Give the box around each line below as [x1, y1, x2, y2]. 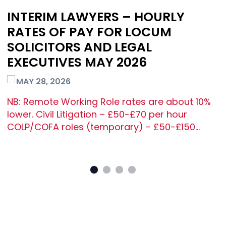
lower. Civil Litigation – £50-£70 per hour [7, 108, 187, 121]
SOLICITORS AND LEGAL [7, 38, 152, 56]
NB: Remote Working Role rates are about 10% [7, 95, 211, 108]
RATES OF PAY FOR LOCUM [7, 23, 172, 41]
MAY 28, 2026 [16, 76, 71, 88]
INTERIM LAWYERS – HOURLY [7, 8, 185, 26]
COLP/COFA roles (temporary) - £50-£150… [7, 121, 200, 134]
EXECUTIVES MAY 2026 [7, 53, 147, 72]
